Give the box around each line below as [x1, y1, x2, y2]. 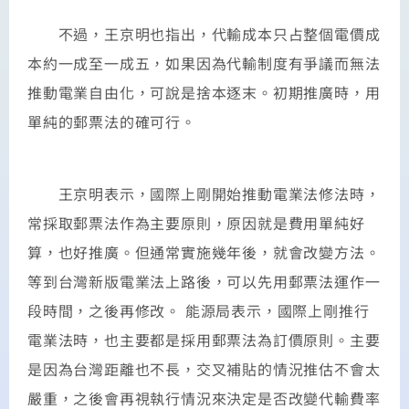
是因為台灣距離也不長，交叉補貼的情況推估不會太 [27, 357, 381, 380]
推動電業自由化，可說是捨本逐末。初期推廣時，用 [27, 81, 381, 104]
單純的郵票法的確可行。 [27, 110, 196, 133]
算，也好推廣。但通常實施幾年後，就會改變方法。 [27, 240, 381, 263]
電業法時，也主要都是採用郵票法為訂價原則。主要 [27, 328, 381, 351]
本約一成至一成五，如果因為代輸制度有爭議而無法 [27, 52, 381, 75]
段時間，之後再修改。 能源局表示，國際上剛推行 [27, 299, 370, 321]
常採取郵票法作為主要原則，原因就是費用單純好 [27, 211, 365, 234]
